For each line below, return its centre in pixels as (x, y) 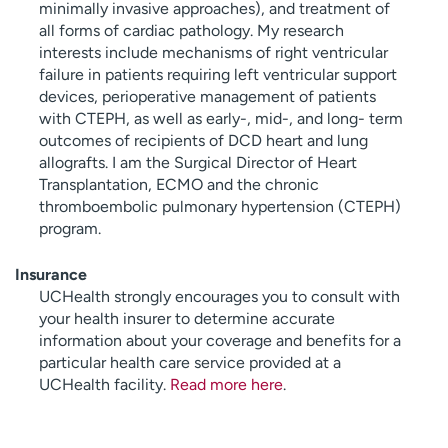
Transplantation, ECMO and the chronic (179, 185)
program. (70, 229)
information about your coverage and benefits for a (220, 341)
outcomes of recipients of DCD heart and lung (203, 141)
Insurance (51, 275)
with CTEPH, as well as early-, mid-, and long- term (221, 119)
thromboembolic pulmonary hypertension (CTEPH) (220, 207)
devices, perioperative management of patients (207, 97)
